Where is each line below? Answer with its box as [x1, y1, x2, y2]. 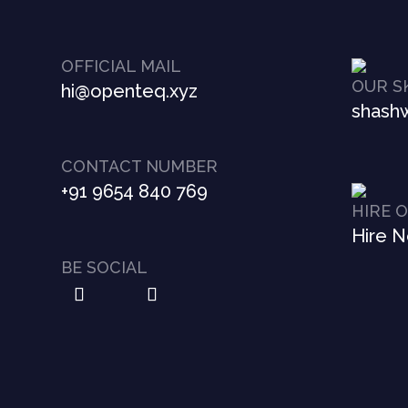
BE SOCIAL [61, 257, 148, 277]
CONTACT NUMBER [61, 157, 219, 177]
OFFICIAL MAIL [61, 56, 182, 76]
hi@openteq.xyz [61, 79, 199, 102]
